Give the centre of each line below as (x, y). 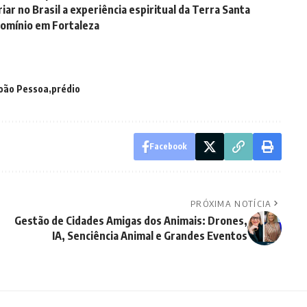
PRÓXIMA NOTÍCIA (231, 204)
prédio (66, 89)
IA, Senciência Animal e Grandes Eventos (149, 236)
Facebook (168, 147)
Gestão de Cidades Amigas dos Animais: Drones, (131, 221)
